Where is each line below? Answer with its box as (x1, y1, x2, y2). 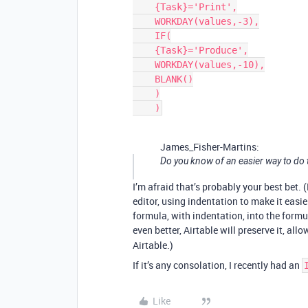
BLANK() (133, 74, 155, 85)
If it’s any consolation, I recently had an (133, 258, 302, 272)
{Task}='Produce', (133, 45, 155, 56)
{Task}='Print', (133, 1, 155, 12)
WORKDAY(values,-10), (133, 59, 155, 70)
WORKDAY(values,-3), (133, 16, 155, 27)
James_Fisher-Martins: (160, 140, 259, 153)
